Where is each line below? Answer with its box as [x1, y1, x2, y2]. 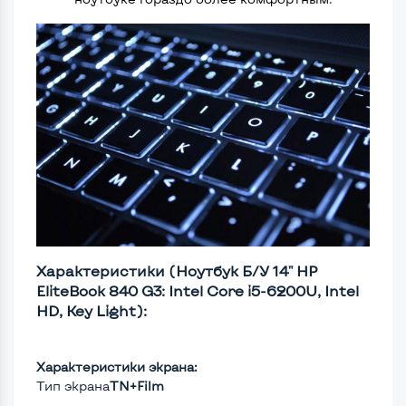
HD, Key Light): [36, 302, 147, 320]
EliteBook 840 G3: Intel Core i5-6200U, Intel [36, 282, 359, 300]
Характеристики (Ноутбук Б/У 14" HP [36, 262, 318, 280]
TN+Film [110, 378, 164, 394]
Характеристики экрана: [36, 359, 198, 375]
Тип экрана [36, 378, 110, 394]
